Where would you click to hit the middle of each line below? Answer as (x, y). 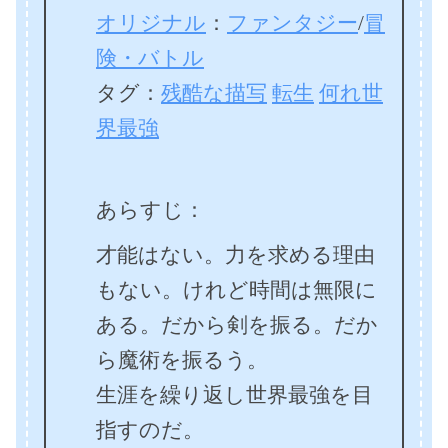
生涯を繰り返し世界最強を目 (234, 395)
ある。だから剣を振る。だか (237, 325)
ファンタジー (292, 23)
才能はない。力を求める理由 (235, 255)
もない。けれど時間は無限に (236, 290)
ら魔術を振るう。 (182, 360)
